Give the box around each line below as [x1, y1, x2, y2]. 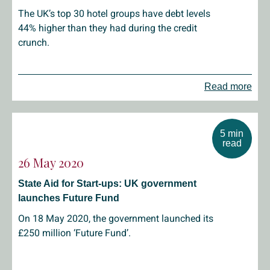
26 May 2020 [18, 154, 84, 171]
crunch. [18, 37, 49, 48]
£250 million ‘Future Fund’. [18, 227, 131, 239]
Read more [204, 81, 252, 92]
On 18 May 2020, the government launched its [18, 213, 213, 224]
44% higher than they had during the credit [18, 22, 197, 34]
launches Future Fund [18, 193, 119, 203]
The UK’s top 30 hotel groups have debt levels [18, 8, 210, 19]
